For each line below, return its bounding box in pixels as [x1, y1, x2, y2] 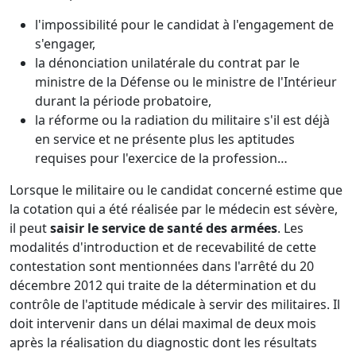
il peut [10, 219, 47, 237]
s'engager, [35, 34, 95, 52]
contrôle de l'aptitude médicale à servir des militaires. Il [10, 295, 340, 313]
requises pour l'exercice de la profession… [35, 149, 288, 167]
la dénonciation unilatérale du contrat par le [35, 53, 300, 72]
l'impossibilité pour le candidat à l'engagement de [35, 15, 334, 33]
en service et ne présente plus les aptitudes [35, 130, 295, 148]
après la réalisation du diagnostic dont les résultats [10, 333, 317, 351]
